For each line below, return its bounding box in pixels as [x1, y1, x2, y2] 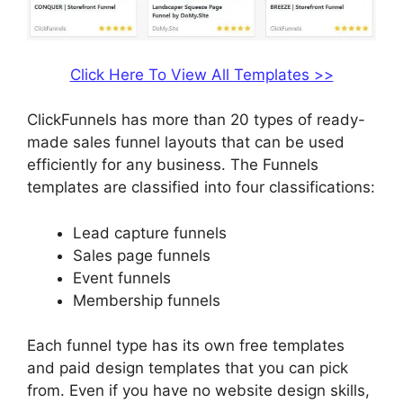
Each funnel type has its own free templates [27, 336, 345, 355]
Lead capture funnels [73, 223, 227, 242]
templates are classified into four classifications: [27, 178, 375, 197]
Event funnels [73, 268, 171, 287]
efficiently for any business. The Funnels [27, 156, 318, 175]
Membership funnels [73, 291, 220, 309]
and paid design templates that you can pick [27, 359, 348, 378]
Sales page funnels [73, 246, 210, 264]
